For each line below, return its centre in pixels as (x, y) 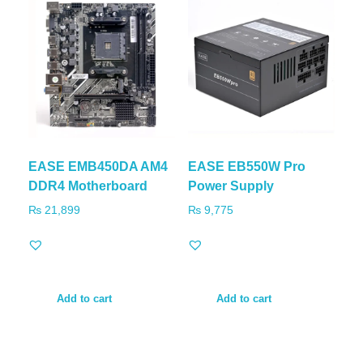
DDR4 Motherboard (88, 186)
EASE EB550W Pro (246, 167)
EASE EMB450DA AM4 (98, 167)
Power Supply (231, 186)
